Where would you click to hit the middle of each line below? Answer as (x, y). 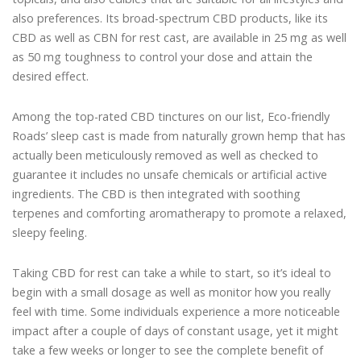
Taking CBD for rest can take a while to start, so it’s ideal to (172, 272)
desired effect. (50, 77)
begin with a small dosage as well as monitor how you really (171, 292)
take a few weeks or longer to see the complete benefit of (168, 350)
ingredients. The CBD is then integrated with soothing (156, 193)
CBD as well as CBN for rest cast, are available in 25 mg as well (179, 38)
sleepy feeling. (50, 232)
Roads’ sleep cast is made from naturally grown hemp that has (179, 135)
